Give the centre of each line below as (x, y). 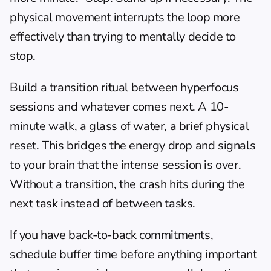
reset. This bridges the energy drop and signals (133, 145)
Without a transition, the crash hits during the (127, 184)
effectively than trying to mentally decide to (123, 37)
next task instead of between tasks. (103, 204)
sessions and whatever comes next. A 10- (119, 107)
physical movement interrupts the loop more (125, 17)
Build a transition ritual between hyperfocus (124, 87)
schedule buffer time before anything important (133, 254)
